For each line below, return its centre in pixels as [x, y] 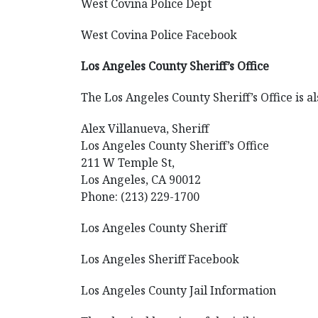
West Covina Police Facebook [159, 35]
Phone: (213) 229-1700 [140, 197]
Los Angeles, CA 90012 [141, 180]
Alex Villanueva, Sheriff [145, 128]
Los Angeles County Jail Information [179, 290]
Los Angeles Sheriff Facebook [160, 259]
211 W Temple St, [128, 163]
